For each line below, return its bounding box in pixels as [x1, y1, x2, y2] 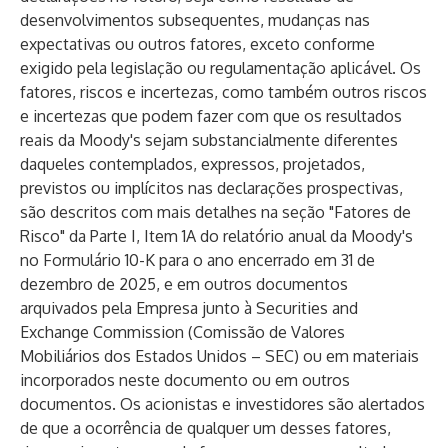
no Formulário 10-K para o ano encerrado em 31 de [20, 250, 375, 270]
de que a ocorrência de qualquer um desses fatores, [20, 418, 391, 438]
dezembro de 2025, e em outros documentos [20, 274, 348, 294]
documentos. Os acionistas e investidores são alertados [20, 394, 425, 414]
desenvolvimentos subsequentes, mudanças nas [20, 10, 370, 30]
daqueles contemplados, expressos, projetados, [20, 154, 365, 174]
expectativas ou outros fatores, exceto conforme [20, 34, 375, 54]
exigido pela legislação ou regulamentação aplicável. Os [20, 58, 421, 78]
